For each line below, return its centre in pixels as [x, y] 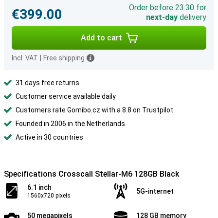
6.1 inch [39, 187]
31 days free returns [47, 83]
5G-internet [155, 191]
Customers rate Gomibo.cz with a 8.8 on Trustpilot [94, 110]
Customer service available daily [66, 96]
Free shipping [64, 58]
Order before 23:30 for [168, 8]
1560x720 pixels [49, 196]
